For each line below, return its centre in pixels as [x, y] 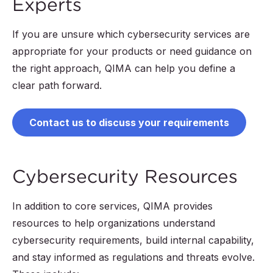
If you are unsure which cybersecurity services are [131, 34]
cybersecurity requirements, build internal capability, [133, 240]
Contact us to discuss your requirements [129, 123]
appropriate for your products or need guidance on [132, 51]
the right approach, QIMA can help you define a [124, 69]
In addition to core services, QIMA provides [112, 206]
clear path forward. [57, 86]
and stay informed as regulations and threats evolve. [133, 257]
